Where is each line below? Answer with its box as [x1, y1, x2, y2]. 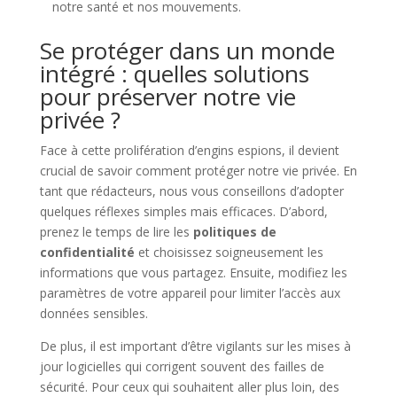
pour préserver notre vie [39, 81, 296, 113]
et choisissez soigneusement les [134, 244, 323, 261]
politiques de [192, 223, 276, 240]
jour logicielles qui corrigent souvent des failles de [39, 358, 324, 375]
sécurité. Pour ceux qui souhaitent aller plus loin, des [39, 378, 339, 395]
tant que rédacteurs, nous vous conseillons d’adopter [39, 183, 344, 199]
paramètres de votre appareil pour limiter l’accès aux [39, 284, 340, 301]
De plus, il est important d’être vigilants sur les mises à [39, 338, 351, 354]
